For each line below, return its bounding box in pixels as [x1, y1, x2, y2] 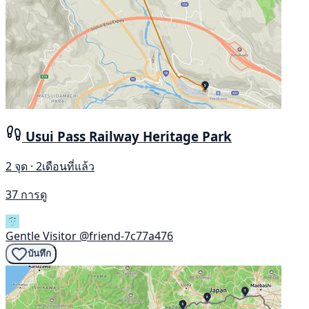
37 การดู [6, 186, 47, 202]
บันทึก [28, 248, 51, 259]
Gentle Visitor [6, 228, 77, 243]
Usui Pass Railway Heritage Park [26, 128, 232, 146]
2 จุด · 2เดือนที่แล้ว [6, 158, 94, 174]
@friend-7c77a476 [79, 228, 173, 243]
